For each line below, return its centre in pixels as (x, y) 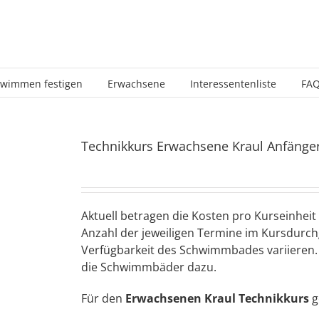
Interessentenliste (233, 83)
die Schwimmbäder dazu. (149, 267)
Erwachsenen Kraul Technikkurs (217, 298)
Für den (103, 298)
